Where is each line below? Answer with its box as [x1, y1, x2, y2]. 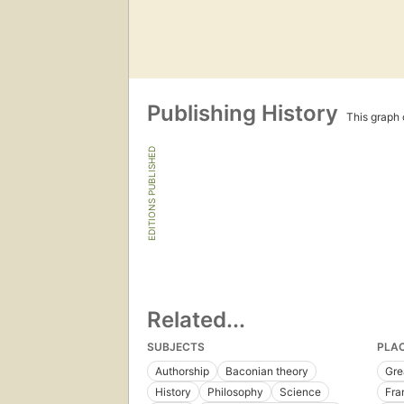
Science [280, 385, 321, 399]
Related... [147, 307, 245, 334]
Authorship [155, 364, 209, 379]
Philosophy [207, 385, 263, 399]
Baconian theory [225, 364, 308, 379]
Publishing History [147, 100, 344, 127]
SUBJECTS [147, 340, 205, 354]
